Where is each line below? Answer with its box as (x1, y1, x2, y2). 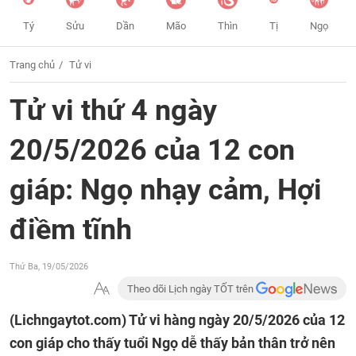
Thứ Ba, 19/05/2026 (10, 261, 88, 272)
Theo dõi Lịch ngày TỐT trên (127, 283, 257, 295)
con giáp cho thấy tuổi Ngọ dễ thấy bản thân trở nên (10, 335, 335, 351)
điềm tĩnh (10, 213, 132, 246)
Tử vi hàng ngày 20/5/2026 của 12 (129, 311, 345, 328)
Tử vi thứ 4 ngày (10, 94, 217, 127)
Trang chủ (10, 59, 55, 71)
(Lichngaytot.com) (10, 311, 129, 328)
